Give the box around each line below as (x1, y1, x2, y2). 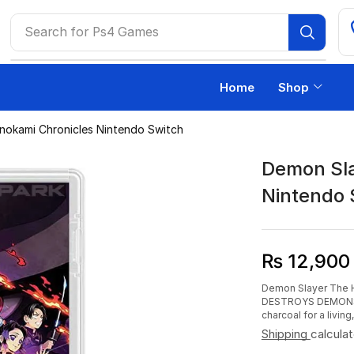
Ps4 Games (92, 24, 159, 40)
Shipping (261, 326, 311, 341)
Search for (24, 24, 88, 40)
